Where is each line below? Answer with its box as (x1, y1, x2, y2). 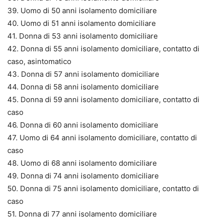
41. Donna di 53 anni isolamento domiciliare (7, 31, 158, 41)
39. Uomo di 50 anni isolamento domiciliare (7, 5, 157, 15)
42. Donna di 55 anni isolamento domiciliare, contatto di (7, 44, 199, 53)
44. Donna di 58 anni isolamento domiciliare (7, 82, 159, 91)
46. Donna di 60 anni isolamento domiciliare (7, 120, 158, 130)
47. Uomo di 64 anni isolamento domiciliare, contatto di (7, 132, 197, 142)
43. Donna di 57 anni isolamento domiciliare (7, 69, 159, 79)
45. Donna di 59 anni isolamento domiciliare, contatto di (7, 94, 199, 104)
